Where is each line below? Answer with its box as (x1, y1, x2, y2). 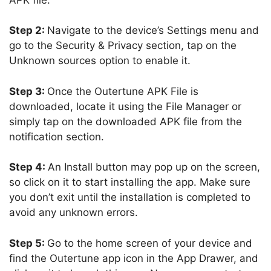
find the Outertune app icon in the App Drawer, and (9, 252, 258, 264)
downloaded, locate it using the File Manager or (9, 100, 241, 113)
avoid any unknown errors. (9, 206, 138, 219)
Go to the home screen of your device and (47, 237, 252, 249)
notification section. (9, 130, 104, 143)
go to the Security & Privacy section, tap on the (9, 39, 237, 52)
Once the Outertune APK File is (47, 85, 198, 97)
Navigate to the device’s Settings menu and (47, 24, 259, 37)
